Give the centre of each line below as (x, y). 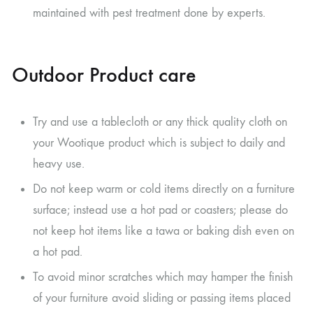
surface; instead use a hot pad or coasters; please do (160, 210)
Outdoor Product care (104, 74)
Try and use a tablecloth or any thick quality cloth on (160, 122)
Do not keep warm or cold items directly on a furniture (164, 189)
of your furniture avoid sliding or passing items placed (162, 298)
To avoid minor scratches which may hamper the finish (163, 277)
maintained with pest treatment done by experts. (149, 13)
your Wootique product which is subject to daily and (159, 143)
